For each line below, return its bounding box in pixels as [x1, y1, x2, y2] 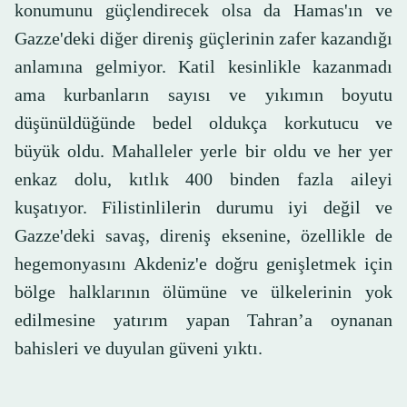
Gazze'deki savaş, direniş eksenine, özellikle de [15, 225, 392, 246]
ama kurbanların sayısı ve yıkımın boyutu [15, 84, 392, 105]
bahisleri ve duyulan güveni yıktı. [15, 338, 263, 359]
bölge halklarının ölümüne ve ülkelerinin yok [15, 282, 392, 303]
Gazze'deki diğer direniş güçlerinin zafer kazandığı [15, 28, 392, 49]
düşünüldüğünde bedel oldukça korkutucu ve [15, 113, 392, 134]
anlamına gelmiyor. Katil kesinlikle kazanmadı [15, 56, 392, 77]
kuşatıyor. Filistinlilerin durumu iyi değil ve [15, 197, 392, 218]
